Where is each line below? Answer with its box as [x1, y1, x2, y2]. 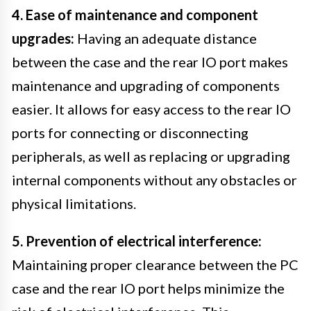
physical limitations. [12, 194, 136, 212]
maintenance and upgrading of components [12, 76, 280, 94]
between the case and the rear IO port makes [12, 53, 288, 70]
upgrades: [12, 29, 74, 47]
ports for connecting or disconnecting [12, 124, 249, 141]
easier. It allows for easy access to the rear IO [12, 100, 291, 117]
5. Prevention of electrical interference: [12, 232, 262, 249]
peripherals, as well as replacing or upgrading [12, 147, 290, 165]
